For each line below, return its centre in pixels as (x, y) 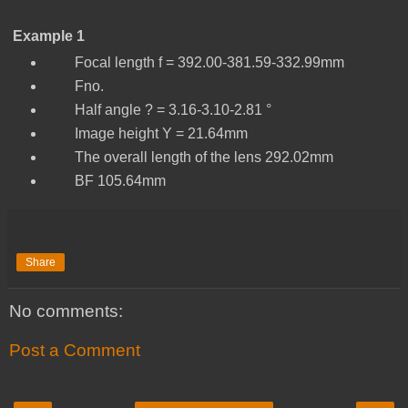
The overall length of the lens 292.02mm (189, 157)
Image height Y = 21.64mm (146, 133)
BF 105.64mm (105, 180)
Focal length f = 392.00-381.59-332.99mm (194, 62)
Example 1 (49, 36)
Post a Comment (75, 351)
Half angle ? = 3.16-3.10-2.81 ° (158, 109)
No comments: (66, 311)
